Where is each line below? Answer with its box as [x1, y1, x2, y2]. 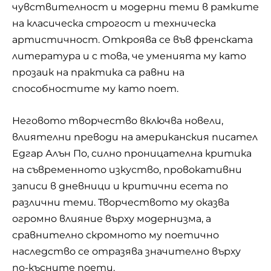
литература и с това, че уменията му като [12, 50, 246, 62]
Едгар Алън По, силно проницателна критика [12, 147, 252, 159]
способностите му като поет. [12, 83, 178, 94]
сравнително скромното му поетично [12, 229, 219, 241]
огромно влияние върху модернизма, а [12, 212, 211, 224]
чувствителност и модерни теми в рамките [12, 1, 259, 13]
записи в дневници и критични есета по [12, 180, 228, 192]
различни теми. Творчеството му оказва [12, 196, 229, 208]
